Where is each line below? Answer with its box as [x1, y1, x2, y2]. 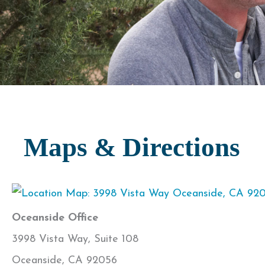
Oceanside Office [12, 212, 98, 224]
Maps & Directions [24, 132, 240, 162]
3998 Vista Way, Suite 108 [12, 234, 138, 245]
